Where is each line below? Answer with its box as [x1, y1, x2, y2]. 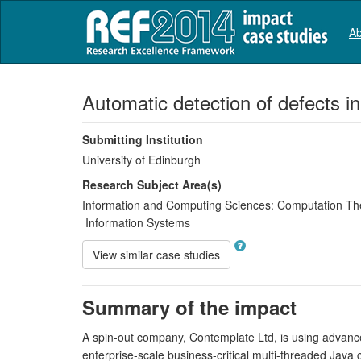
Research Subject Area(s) [82, 176, 222, 193]
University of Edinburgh [82, 151, 201, 168]
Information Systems [82, 214, 190, 230]
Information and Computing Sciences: [82, 197, 274, 213]
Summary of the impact [82, 293, 297, 321]
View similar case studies [93, 247, 220, 263]
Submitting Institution [82, 131, 203, 147]
